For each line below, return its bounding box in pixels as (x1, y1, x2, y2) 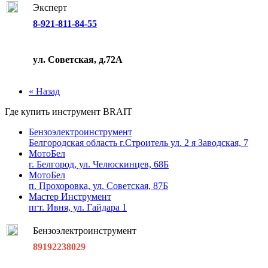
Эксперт (33, 2, 67, 13)
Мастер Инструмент (29, 191, 111, 202)
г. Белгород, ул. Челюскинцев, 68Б (29, 159, 169, 169)
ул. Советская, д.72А (33, 54, 123, 65)
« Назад (29, 86, 60, 96)
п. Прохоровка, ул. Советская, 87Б (29, 180, 168, 191)
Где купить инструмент (5, 106, 103, 117)
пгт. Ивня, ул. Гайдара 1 (29, 202, 127, 212)
